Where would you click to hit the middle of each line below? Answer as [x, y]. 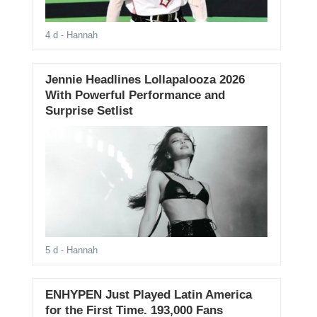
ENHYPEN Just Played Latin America [148, 295]
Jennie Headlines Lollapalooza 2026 [145, 80]
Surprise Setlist [89, 111]
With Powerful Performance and [135, 96]
